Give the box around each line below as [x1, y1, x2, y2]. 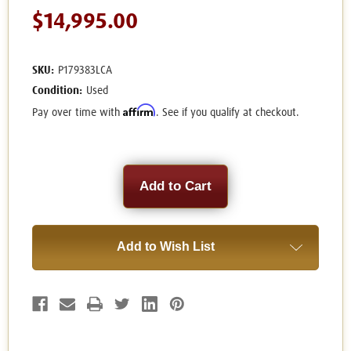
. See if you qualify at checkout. [156, 107, 299, 119]
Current [32, 165, 71, 179]
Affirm [123, 103, 156, 118]
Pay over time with [32, 107, 123, 119]
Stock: [32, 180, 65, 194]
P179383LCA [57, 65, 112, 77]
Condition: [32, 85, 82, 97]
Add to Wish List [116, 240, 215, 254]
